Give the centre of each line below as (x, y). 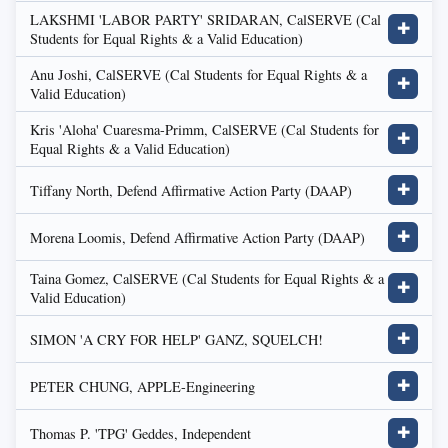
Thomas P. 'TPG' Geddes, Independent (140, 433)
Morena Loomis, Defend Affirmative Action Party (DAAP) (197, 237)
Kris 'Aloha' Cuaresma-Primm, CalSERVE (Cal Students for (204, 129)
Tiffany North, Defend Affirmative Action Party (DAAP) (191, 190)
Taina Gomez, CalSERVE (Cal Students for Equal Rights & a (207, 278)
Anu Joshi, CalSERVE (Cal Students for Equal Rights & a (198, 74)
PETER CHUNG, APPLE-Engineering (142, 386)
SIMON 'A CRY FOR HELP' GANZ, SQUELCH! (176, 339)
